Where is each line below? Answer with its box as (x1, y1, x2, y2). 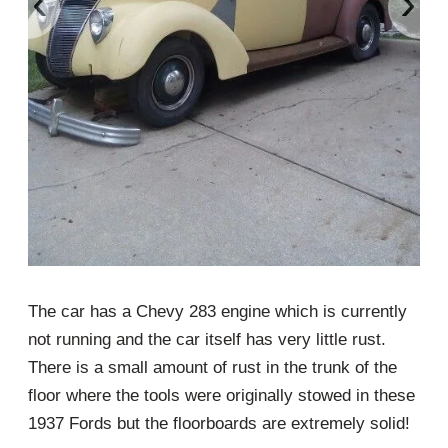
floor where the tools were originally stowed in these (28, 386, 415, 406)
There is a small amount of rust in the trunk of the (28, 358, 397, 378)
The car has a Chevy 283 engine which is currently (28, 302, 407, 322)
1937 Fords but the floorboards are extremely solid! (28, 414, 410, 434)
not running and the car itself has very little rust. (28, 330, 386, 350)
